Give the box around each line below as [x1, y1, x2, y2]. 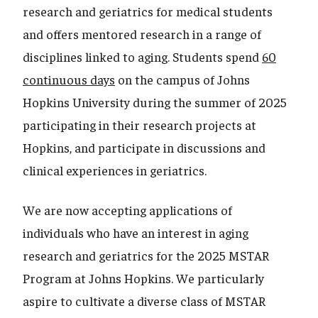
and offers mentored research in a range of [23, 26, 261, 43]
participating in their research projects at [23, 116, 256, 133]
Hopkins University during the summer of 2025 [23, 94, 287, 111]
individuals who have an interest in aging [23, 224, 248, 241]
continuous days [23, 71, 115, 88]
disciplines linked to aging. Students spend [23, 48, 262, 65]
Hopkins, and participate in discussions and [23, 139, 265, 156]
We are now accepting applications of [23, 202, 232, 219]
